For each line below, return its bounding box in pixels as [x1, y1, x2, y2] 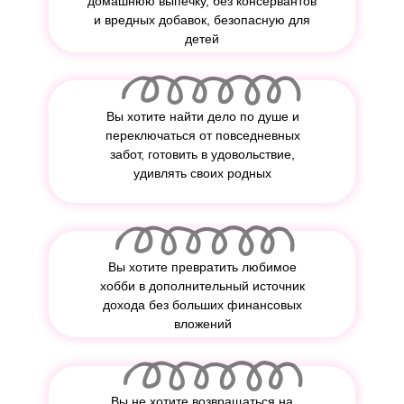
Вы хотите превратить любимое [108, 260, 297, 274]
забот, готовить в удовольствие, [110, 147, 295, 161]
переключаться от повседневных [105, 128, 300, 142]
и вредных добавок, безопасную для [94, 13, 310, 27]
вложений [173, 317, 232, 331]
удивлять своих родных [133, 166, 271, 180]
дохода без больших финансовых [103, 298, 302, 312]
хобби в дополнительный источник [100, 279, 305, 293]
